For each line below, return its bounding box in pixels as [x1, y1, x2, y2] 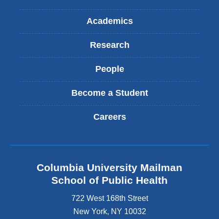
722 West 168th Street [71, 194, 148, 203]
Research [89, 40, 130, 50]
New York [73, 207, 107, 216]
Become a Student [71, 88, 148, 98]
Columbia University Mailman [37, 161, 182, 173]
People [95, 64, 124, 74]
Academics [86, 16, 133, 26]
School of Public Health [51, 174, 168, 186]
